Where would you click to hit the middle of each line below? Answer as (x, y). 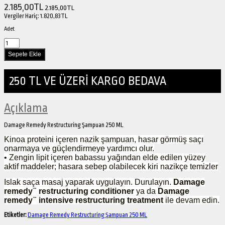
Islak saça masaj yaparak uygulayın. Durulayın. (88, 182)
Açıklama (26, 108)
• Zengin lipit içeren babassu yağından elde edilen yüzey (105, 157)
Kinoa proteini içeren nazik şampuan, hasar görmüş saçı (104, 139)
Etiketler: (15, 215)
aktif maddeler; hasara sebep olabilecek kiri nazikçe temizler (111, 166)
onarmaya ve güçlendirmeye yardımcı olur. (79, 148)
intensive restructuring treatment (101, 200)
